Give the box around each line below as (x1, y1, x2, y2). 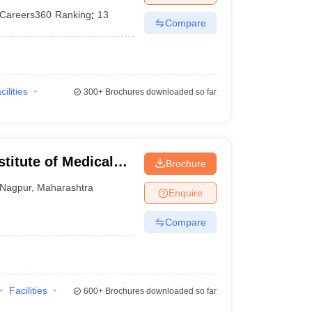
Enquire (168, 187, 203, 198)
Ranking (55, 9, 92, 20)
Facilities (8, 285, 47, 296)
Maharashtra (37, 181, 94, 193)
